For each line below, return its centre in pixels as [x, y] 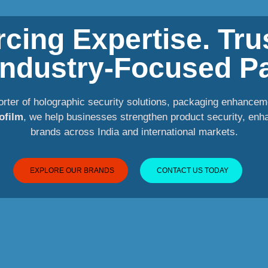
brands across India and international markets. [134, 132]
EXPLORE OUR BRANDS [72, 170]
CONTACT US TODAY [193, 170]
